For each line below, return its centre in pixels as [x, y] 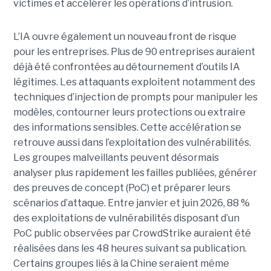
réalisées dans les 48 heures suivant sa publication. [130, 249]
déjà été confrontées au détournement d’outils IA [126, 67]
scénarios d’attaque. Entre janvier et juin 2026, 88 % [131, 203]
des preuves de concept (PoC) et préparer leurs [122, 188]
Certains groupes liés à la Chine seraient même [121, 264]
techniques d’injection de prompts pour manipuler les [135, 97]
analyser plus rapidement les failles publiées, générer [135, 173]
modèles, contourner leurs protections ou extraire [129, 113]
